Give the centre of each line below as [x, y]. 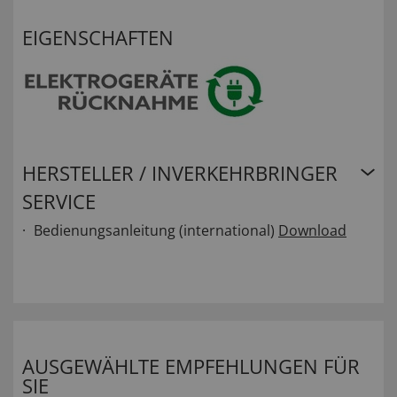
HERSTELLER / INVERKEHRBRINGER [180, 173]
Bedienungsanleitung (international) [154, 231]
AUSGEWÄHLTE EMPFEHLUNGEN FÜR [191, 366]
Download [312, 231]
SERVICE [59, 202]
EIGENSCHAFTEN [98, 38]
